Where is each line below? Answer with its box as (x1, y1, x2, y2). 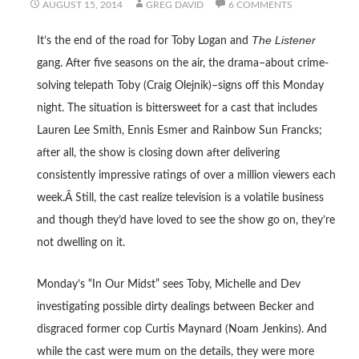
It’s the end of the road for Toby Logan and (36, 35, 252, 47)
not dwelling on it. (36, 237, 125, 249)
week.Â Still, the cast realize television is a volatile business (36, 192, 324, 204)
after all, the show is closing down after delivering (36, 147, 280, 159)
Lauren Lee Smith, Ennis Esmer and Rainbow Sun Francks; (36, 125, 322, 137)
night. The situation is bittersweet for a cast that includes (36, 103, 317, 115)
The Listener (251, 34, 316, 47)
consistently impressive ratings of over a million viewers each (36, 170, 336, 182)
